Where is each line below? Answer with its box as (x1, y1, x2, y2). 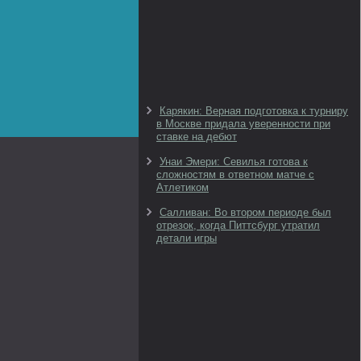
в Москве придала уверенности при (156, 118, 330, 130)
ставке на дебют (156, 131, 237, 143)
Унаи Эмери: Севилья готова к (160, 156, 308, 168)
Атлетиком (156, 181, 209, 193)
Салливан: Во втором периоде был (160, 206, 331, 218)
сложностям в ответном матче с (156, 168, 314, 180)
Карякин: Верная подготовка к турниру (160, 105, 348, 117)
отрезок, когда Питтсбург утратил (156, 219, 320, 231)
